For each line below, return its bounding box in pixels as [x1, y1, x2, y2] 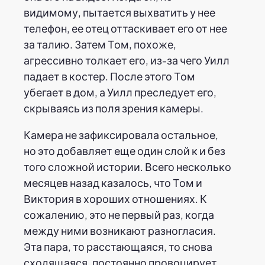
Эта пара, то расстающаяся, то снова [24, 239, 212, 253]
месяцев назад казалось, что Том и [24, 175, 202, 189]
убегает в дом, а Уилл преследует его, [24, 85, 216, 99]
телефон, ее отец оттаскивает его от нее [24, 21, 227, 35]
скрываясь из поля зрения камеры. [24, 101, 203, 115]
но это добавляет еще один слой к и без [24, 143, 225, 157]
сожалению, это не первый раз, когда [24, 207, 214, 221]
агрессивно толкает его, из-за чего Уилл [24, 53, 230, 67]
